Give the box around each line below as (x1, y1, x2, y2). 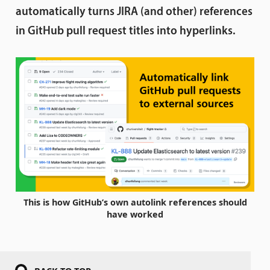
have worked (107, 209, 163, 221)
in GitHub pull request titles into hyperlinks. (15, 26, 235, 38)
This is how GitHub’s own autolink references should (23, 196, 247, 209)
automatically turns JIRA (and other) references (15, 7, 253, 19)
